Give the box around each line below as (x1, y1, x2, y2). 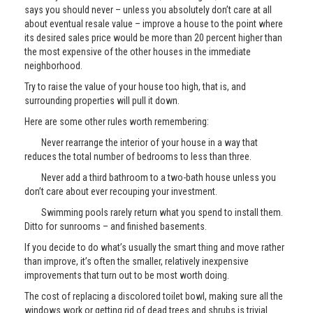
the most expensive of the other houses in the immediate (24, 46, 251, 57)
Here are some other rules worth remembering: (24, 116, 209, 127)
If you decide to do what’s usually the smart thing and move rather (24, 242, 284, 253)
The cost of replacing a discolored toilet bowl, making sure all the (24, 291, 283, 302)
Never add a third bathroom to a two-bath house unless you (24, 172, 276, 183)
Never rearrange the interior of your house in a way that (24, 137, 258, 148)
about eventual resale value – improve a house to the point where (24, 18, 283, 29)
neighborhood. (24, 60, 82, 71)
